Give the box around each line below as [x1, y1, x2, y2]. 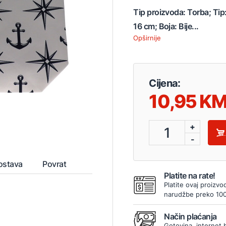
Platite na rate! [164, 170, 215, 181]
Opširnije [133, 33, 161, 42]
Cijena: [149, 77, 181, 89]
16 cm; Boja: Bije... [133, 21, 199, 31]
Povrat [42, 158, 67, 169]
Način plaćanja [164, 211, 217, 222]
